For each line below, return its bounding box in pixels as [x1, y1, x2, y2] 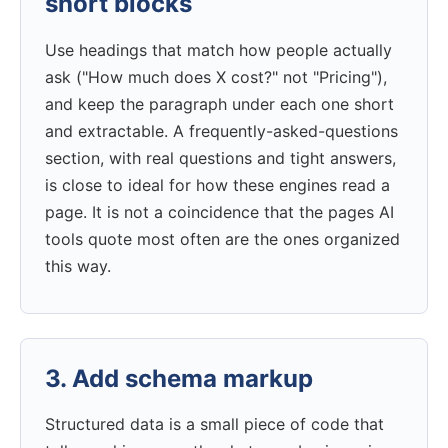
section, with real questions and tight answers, [45, 147, 396, 168]
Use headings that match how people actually [45, 39, 392, 60]
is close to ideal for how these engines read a [45, 174, 390, 195]
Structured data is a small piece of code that [45, 414, 384, 435]
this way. [45, 255, 111, 276]
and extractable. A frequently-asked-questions [45, 120, 398, 141]
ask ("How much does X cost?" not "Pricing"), [45, 66, 387, 87]
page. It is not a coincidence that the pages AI [45, 201, 394, 222]
